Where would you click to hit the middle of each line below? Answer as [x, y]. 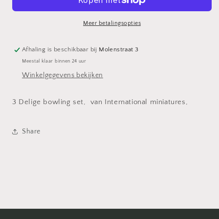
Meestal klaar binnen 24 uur [54, 61]
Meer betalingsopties [112, 23]
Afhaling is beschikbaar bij [61, 49]
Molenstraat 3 [119, 49]
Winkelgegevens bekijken [63, 75]
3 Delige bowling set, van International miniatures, [102, 102]
